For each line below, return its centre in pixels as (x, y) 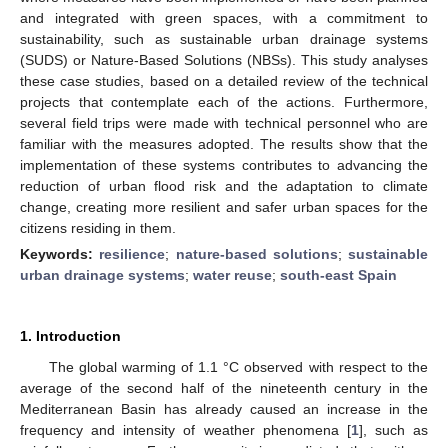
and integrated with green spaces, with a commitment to (224, 17)
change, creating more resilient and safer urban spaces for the (224, 206)
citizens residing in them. (98, 227)
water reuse (232, 274)
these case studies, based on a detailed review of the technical (224, 80)
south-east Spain (338, 274)
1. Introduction (70, 335)
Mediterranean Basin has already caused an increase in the (224, 408)
